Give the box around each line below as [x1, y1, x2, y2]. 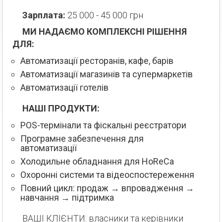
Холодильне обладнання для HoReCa [20, 156, 174, 166]
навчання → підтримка [20, 192, 114, 203]
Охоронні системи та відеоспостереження [20, 169, 194, 180]
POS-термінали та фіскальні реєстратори [20, 119, 186, 130]
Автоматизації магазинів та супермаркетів [20, 68, 193, 79]
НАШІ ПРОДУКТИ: [29, 103, 100, 113]
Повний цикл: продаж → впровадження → [20, 182, 194, 193]
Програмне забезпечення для [20, 133, 144, 144]
